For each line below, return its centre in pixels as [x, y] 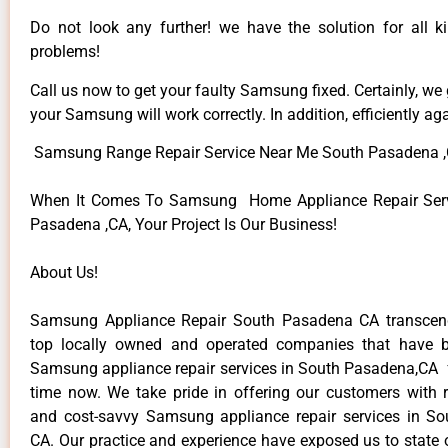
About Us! [64, 273]
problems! [65, 52]
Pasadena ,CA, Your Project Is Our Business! [183, 225]
